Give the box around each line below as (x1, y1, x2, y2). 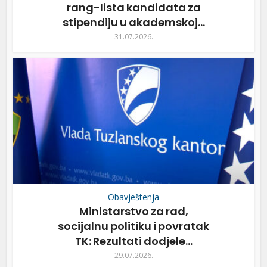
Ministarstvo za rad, (79, 203, 188, 219)
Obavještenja (108, 191, 159, 203)
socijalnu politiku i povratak (58, 218, 209, 234)
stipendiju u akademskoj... (62, 15, 205, 30)
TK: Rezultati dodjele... (74, 233, 193, 249)
